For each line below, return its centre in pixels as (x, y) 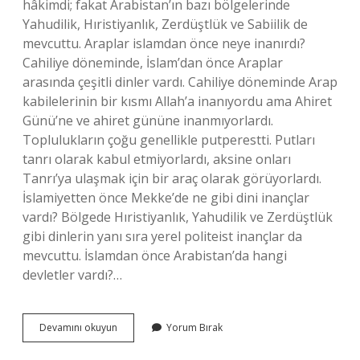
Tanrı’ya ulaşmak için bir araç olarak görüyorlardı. (172, 178)
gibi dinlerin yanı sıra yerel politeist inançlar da (162, 236)
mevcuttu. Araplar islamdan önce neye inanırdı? (164, 43)
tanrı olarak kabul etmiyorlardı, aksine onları (157, 159)
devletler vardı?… (72, 275)
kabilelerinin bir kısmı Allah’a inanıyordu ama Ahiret (177, 101)
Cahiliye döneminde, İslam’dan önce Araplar (153, 63)
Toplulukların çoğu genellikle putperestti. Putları (169, 140)
